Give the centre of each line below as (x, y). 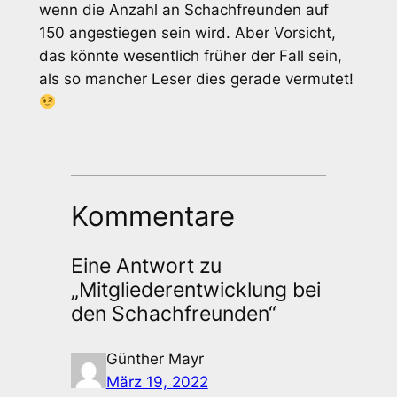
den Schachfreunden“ (173, 314)
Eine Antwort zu (146, 266)
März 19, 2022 (157, 381)
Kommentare (152, 215)
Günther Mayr (155, 358)
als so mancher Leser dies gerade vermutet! (196, 79)
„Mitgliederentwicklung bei (195, 290)
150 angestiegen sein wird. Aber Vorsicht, (187, 33)
